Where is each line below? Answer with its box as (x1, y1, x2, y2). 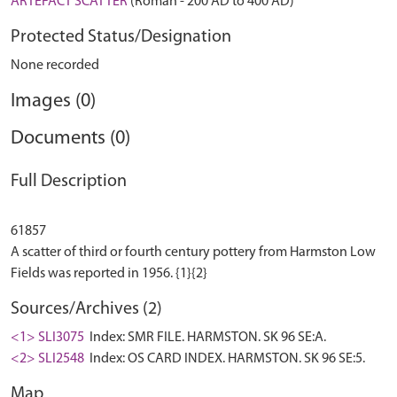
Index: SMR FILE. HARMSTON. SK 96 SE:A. (87, 331, 326, 345)
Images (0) (11, 91, 96, 112)
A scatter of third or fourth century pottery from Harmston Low (11, 245, 376, 260)
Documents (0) (11, 128, 130, 149)
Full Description (11, 173, 127, 191)
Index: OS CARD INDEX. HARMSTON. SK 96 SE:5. (87, 352, 365, 366)
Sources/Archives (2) (11, 300, 162, 318)
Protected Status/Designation (11, 28, 231, 46)
